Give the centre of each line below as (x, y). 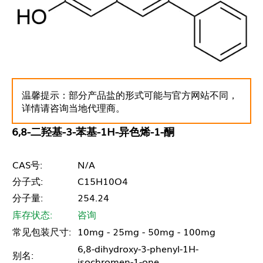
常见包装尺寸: (42, 232)
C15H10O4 (103, 181)
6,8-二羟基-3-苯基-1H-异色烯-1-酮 (93, 131)
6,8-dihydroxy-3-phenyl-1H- (138, 249)
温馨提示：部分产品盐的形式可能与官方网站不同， (130, 95)
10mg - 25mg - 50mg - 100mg (146, 232)
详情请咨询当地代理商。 (73, 108)
